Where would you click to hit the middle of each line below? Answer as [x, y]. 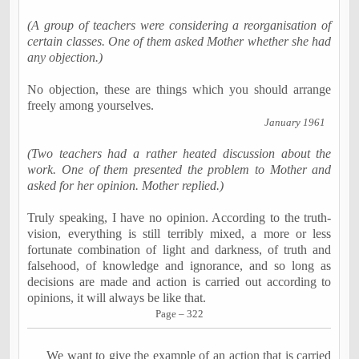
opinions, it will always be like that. [120, 298]
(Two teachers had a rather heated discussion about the [179, 153]
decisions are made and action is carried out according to [179, 282]
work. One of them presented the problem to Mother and [179, 169]
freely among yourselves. [93, 105]
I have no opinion [158, 218]
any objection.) [65, 57]
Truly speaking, [70, 218]
